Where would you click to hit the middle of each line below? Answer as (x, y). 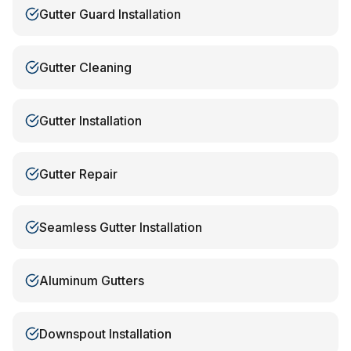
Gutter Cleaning (85, 67)
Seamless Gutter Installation (121, 227)
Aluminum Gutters (92, 280)
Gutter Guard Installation (110, 14)
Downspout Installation (105, 334)
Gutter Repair (78, 174)
